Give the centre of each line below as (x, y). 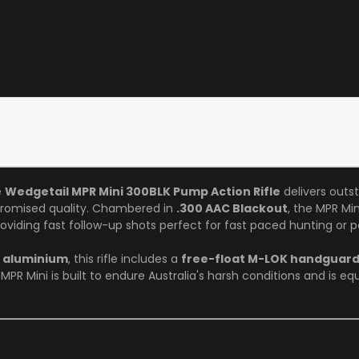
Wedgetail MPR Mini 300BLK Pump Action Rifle (143, 191)
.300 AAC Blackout (232, 208)
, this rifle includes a (123, 258)
